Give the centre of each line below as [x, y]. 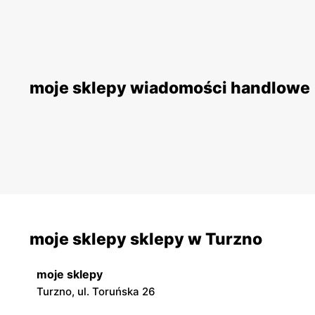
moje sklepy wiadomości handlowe [170, 88]
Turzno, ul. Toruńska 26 [96, 292]
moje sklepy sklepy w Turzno [146, 239]
